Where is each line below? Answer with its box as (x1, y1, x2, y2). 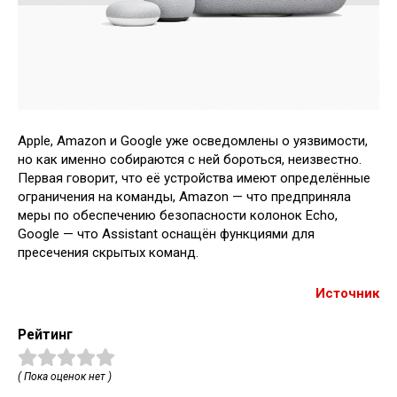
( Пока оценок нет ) (18, 370, 112, 383)
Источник (315, 284, 379, 301)
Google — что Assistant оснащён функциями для (18, 225, 315, 242)
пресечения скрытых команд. (18, 244, 198, 261)
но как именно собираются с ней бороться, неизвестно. (18, 151, 362, 167)
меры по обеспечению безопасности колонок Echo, (18, 206, 338, 223)
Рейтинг (18, 325, 73, 343)
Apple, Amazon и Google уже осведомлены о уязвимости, (18, 132, 368, 149)
